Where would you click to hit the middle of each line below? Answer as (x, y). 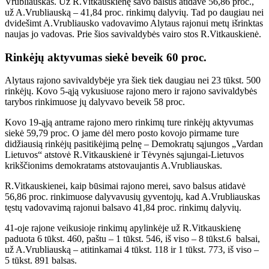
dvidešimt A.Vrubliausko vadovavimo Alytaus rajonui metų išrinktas (134, 23)
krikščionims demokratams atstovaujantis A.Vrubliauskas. (113, 166)
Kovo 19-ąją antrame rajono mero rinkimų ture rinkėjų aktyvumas (129, 122)
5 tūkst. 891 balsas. (41, 261)
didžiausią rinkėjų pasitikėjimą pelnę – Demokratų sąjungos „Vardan (134, 144)
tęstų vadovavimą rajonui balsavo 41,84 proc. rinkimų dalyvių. (123, 208)
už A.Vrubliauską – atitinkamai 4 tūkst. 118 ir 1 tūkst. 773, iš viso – (132, 250)
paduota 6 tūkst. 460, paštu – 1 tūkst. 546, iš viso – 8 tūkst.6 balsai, (132, 239)
